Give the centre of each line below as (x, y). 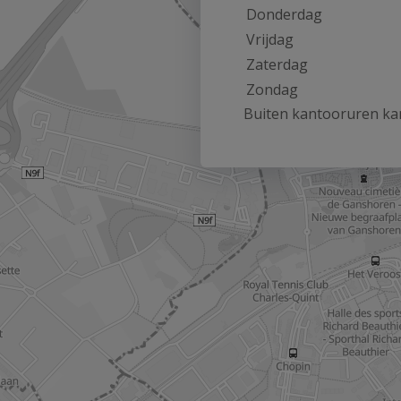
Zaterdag (277, 64)
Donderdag (284, 14)
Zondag (272, 90)
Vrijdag (270, 39)
